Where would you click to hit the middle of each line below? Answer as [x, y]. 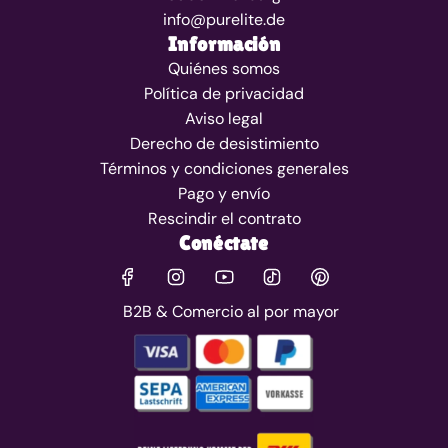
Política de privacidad [224, 94]
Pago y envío [224, 194]
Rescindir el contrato [224, 219]
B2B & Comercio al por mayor [230, 312]
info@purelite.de [224, 20]
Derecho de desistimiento [224, 144]
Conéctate [224, 243]
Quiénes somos [224, 69]
